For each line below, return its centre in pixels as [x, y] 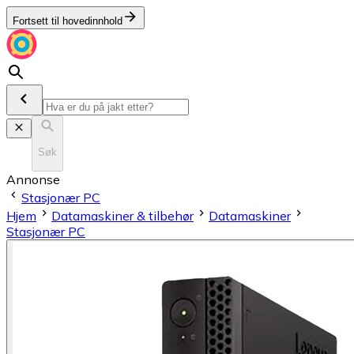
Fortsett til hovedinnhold [68, 21]
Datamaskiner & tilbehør [122, 215]
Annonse [33, 179]
